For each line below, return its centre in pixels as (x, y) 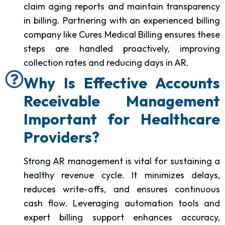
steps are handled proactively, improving (122, 49)
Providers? (62, 137)
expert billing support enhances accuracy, (122, 217)
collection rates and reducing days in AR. (106, 63)
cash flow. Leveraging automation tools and (122, 203)
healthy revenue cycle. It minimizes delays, (122, 175)
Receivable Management (122, 101)
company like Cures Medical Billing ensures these (122, 35)
